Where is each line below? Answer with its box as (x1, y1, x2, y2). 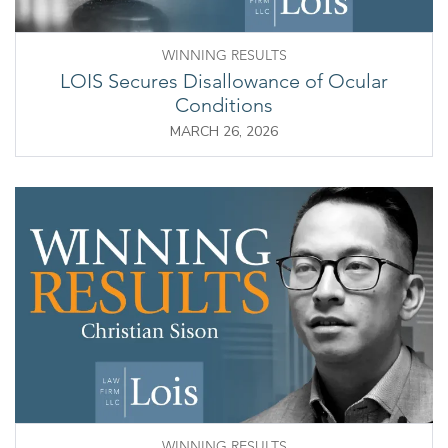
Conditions (175, 93, 273, 118)
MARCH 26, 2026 (170, 122, 278, 142)
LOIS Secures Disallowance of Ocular (60, 69, 388, 94)
